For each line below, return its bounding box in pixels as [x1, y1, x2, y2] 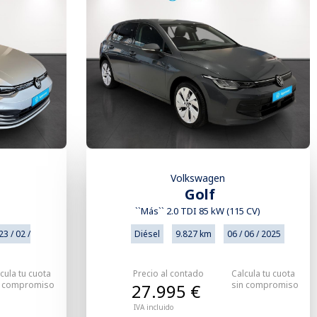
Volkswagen [171, 171, 226, 185]
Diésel [134, 228, 160, 241]
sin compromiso [231, 279, 299, 292]
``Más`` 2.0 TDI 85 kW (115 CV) [135, 204, 261, 218]
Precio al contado [132, 267, 204, 280]
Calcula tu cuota [231, 267, 295, 280]
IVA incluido [133, 302, 173, 313]
